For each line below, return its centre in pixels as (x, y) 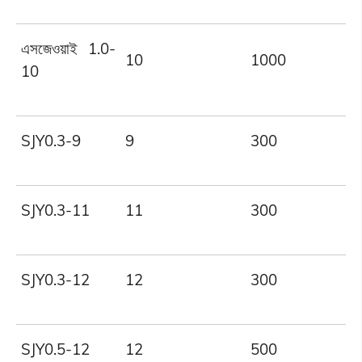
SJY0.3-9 (51, 141)
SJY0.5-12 (56, 349)
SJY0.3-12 (56, 280)
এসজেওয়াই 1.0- (68, 49)
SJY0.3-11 (56, 210)
